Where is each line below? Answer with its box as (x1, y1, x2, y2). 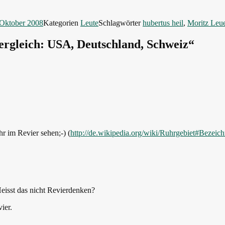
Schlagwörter (98, 18, 143, 27)
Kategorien (43, 18, 80, 27)
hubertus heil (143, 18, 183, 27)
